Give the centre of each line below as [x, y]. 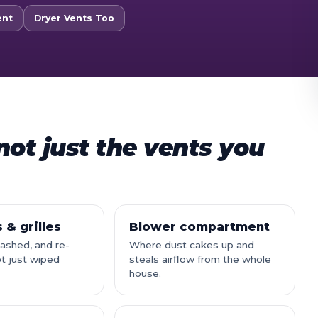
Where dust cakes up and [192, 245]
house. [146, 273]
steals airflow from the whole [201, 259]
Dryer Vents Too [74, 18]
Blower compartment [200, 226]
